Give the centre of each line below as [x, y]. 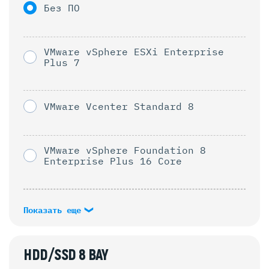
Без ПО [62, 8]
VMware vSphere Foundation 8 [125, 150]
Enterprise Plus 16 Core [113, 161]
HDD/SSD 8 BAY [66, 255]
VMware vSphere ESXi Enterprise [134, 51]
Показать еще [55, 210]
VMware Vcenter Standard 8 [119, 106]
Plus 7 [62, 62]
